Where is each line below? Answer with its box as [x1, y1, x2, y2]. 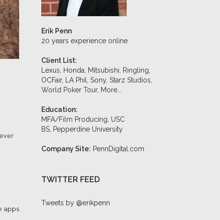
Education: [41, 106, 78, 113]
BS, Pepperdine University [41, 125, 123, 133]
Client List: [41, 56, 77, 64]
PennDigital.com [92, 145, 144, 153]
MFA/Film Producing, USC [41, 115, 125, 123]
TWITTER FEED [41, 175, 100, 184]
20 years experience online [41, 37, 128, 45]
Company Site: [41, 145, 91, 153]
